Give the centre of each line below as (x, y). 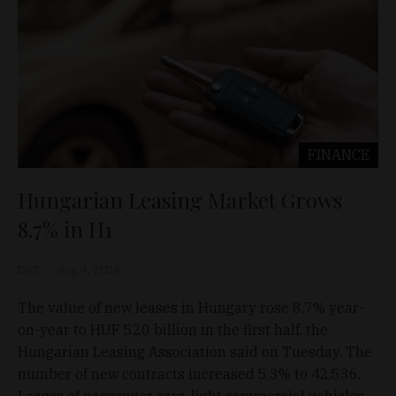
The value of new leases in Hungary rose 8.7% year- (191, 307)
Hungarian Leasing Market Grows (180, 199)
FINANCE (339, 154)
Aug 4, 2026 (89, 270)
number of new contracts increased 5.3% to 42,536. (189, 373)
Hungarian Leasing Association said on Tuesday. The (195, 351)
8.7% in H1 (65, 228)
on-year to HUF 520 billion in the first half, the (173, 329)
